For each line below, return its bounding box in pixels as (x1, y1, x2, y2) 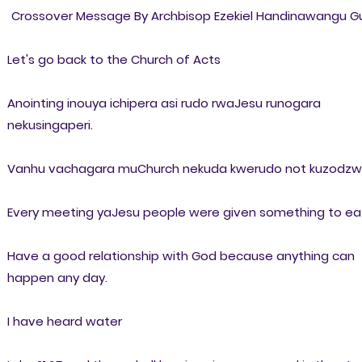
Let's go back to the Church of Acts (6, 50, 221, 68)
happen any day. (6, 268, 107, 286)
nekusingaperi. (6, 116, 93, 133)
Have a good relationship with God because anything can (6, 246, 355, 264)
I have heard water (6, 312, 122, 330)
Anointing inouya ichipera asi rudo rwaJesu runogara (6, 94, 321, 112)
